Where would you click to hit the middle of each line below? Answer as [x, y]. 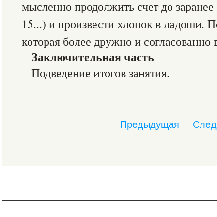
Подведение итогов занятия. [101, 73]
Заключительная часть [93, 57]
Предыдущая [150, 124]
